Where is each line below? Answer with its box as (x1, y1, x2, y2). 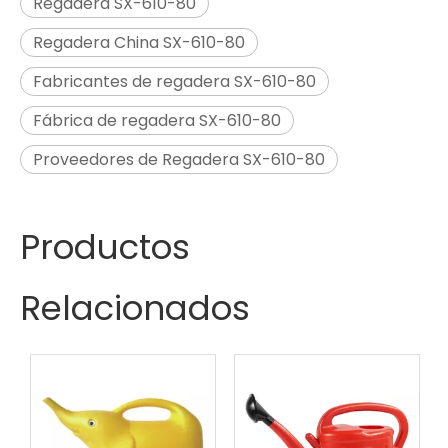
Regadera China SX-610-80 (33, 31, 245, 54)
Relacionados (20, 284, 250, 332)
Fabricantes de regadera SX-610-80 (33, 70, 316, 93)
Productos (20, 223, 190, 271)
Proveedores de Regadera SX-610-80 (33, 148, 325, 171)
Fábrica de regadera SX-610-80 (33, 109, 281, 132)
